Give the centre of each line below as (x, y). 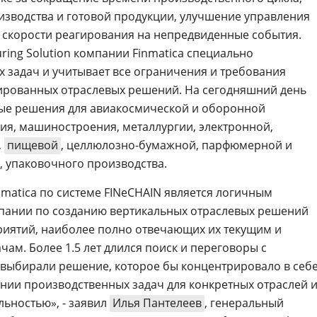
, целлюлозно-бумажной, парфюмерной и (177, 145)
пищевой (33, 145)
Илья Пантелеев (157, 303)
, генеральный (244, 303)
